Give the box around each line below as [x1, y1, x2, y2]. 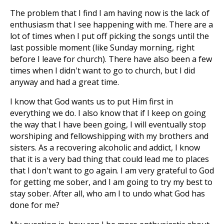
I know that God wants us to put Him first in [10, 96, 173, 107]
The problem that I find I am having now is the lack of [10, 7, 209, 18]
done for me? [10, 199, 59, 210]
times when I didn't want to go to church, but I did [10, 65, 195, 76]
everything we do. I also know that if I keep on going [10, 107, 206, 118]
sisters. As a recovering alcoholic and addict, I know [10, 142, 200, 153]
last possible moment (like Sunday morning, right [10, 42, 194, 53]
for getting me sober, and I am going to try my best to [10, 176, 212, 187]
